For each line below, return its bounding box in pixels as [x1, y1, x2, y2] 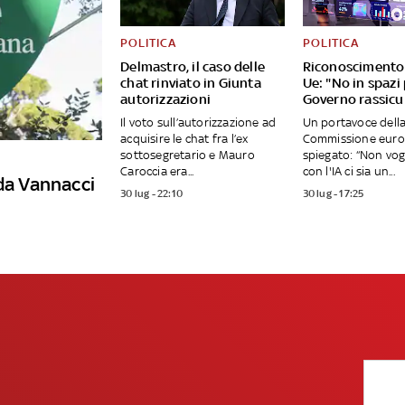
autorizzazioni [120, 91, 211, 108]
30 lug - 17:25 [302, 187, 364, 201]
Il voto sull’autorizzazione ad [120, 116, 277, 130]
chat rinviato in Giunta [120, 75, 261, 91]
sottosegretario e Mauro [120, 148, 255, 163]
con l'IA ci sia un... [302, 165, 395, 179]
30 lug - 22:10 [120, 187, 183, 201]
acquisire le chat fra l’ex [120, 132, 249, 146]
